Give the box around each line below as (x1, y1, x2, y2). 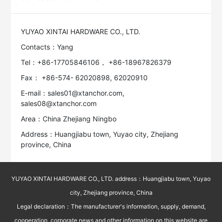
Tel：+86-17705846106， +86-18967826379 (21, 58, 172, 67)
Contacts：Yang (21, 43, 74, 52)
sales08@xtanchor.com (21, 99, 97, 108)
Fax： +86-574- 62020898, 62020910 (21, 73, 148, 82)
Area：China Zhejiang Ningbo (21, 114, 117, 123)
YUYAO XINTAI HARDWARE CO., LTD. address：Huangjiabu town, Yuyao (11, 175, 211, 183)
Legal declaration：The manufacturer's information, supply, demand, (16, 203, 206, 211)
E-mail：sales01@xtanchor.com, (21, 89, 125, 98)
